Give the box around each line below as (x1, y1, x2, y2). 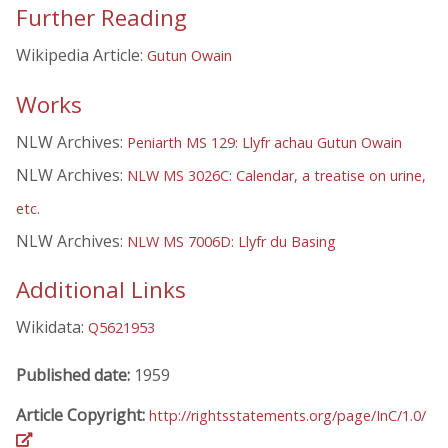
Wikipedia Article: (16, 44, 147, 67)
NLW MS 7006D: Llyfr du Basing (127, 231, 336, 251)
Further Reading (16, 2, 187, 34)
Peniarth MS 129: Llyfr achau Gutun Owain (127, 132, 402, 152)
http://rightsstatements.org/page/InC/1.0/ (149, 405, 426, 425)
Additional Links (16, 273, 186, 305)
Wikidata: (16, 315, 88, 338)
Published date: (16, 363, 134, 386)
